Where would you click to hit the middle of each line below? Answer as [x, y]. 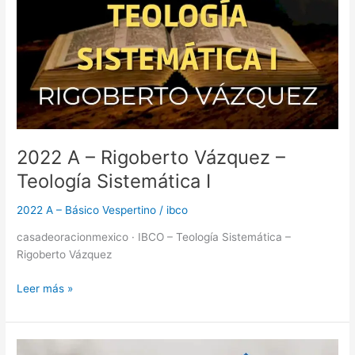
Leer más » [45, 288]
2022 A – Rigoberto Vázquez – [151, 157]
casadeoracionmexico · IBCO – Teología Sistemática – [154, 237]
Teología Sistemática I [114, 181]
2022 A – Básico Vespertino [87, 210]
